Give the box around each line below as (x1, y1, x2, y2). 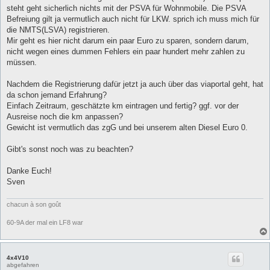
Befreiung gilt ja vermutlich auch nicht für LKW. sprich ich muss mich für (7, 14, 259, 24)
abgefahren (7, 261, 39, 268)
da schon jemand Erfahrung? (7, 90, 107, 100)
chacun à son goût (7, 200, 61, 208)
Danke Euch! (7, 166, 52, 176)
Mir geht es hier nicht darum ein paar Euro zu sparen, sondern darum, (7, 36, 249, 46)
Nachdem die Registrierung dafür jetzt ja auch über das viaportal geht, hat (7, 80, 263, 89)
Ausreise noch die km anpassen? (7, 112, 123, 122)
